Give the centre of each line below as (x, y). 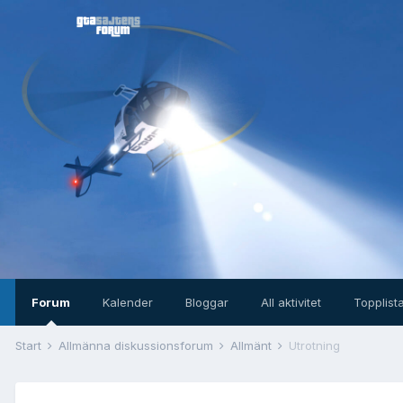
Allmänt (253, 345)
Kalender (128, 302)
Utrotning (314, 345)
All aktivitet (291, 302)
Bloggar (207, 302)
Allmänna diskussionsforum (138, 345)
